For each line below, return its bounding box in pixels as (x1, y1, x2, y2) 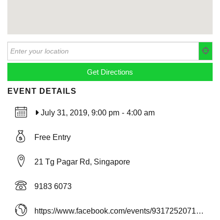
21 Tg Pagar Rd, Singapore (34, 158, 130, 166)
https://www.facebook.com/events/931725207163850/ (196, 207, 204, 216)
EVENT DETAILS (7, 87, 77, 96)
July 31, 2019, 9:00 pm (40, 109, 119, 117)
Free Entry (34, 133, 71, 142)
